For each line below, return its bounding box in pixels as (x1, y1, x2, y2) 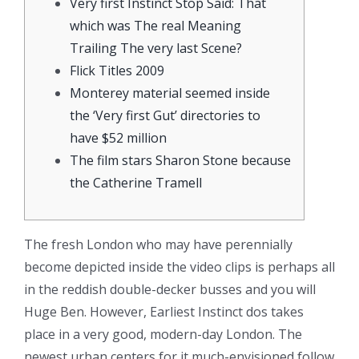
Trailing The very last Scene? (70, 38, 242, 57)
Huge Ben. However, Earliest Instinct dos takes (24, 302, 304, 321)
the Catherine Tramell (70, 173, 202, 192)
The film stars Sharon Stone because (70, 151, 291, 169)
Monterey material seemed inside (70, 83, 270, 102)
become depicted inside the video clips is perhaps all (24, 257, 335, 276)
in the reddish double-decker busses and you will (24, 280, 316, 298)
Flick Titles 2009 (70, 61, 164, 79)
